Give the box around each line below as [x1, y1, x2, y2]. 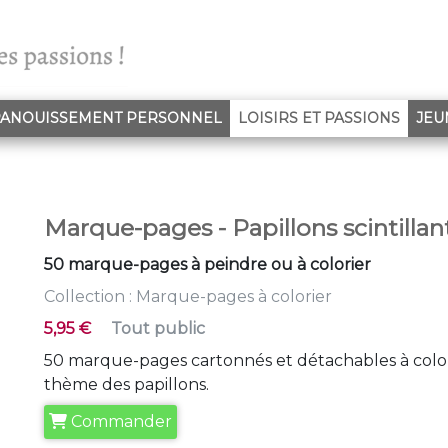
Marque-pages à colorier [136, 287, 332, 306]
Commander [67, 412, 172, 431]
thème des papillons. [44, 375, 209, 394]
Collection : [44, 287, 136, 306]
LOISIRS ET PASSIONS [237, 109, 400, 127]
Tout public [111, 319, 205, 338]
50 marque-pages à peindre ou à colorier [44, 255, 371, 274]
